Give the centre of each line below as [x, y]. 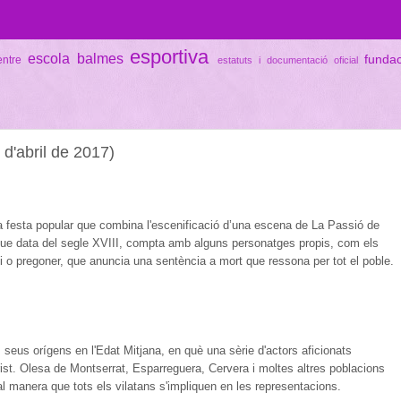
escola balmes [75, 58]
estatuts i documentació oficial [288, 60]
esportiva [170, 56]
